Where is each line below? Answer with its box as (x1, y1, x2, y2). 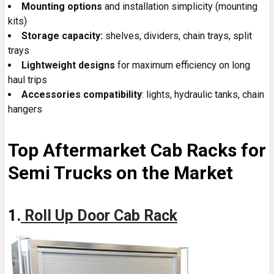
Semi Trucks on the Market (8, 161, 233, 183)
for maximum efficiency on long (115, 59, 250, 71)
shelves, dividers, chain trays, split (103, 29, 252, 42)
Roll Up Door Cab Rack (24, 206, 177, 224)
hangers (8, 103, 42, 115)
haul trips (8, 73, 47, 86)
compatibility (83, 88, 142, 100)
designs (78, 59, 115, 71)
